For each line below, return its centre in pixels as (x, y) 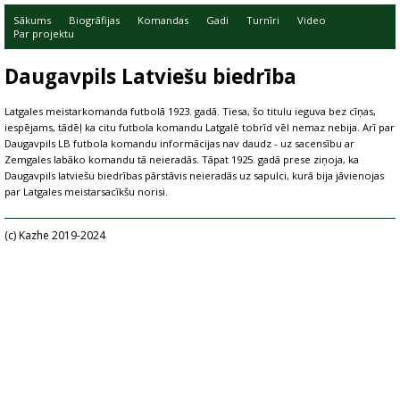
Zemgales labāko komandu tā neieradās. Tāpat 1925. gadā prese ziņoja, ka (182, 159)
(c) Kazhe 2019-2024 (55, 235)
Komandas (163, 20)
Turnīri (263, 20)
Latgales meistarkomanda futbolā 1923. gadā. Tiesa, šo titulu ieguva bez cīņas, (190, 111)
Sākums (32, 20)
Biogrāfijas (94, 20)
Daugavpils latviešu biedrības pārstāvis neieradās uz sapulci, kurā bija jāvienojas (194, 175)
